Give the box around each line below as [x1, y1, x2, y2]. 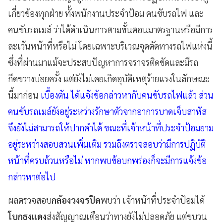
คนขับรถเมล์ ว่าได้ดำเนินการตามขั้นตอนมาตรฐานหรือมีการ [8, 23, 213, 35]
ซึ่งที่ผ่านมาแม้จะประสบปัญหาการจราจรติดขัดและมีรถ [8, 56, 198, 68]
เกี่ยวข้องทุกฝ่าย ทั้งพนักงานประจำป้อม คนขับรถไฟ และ [8, 7, 204, 19]
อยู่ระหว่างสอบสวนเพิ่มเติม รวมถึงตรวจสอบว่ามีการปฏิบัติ [8, 138, 206, 150]
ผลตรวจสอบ [8, 194, 52, 206]
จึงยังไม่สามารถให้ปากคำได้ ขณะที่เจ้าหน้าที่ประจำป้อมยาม [8, 121, 214, 133]
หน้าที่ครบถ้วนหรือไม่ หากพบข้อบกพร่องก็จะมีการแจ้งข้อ [8, 154, 207, 166]
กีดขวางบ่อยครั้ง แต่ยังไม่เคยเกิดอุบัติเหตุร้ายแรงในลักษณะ [8, 72, 210, 84]
